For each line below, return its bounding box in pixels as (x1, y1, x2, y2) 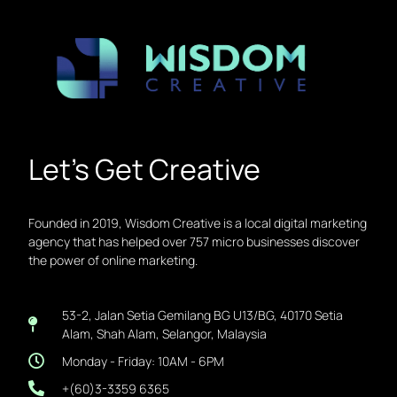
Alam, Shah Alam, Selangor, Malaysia (61, 324, 267, 342)
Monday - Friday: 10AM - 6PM (61, 352, 224, 370)
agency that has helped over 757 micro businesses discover (28, 232, 361, 250)
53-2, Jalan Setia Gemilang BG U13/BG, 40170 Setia (61, 306, 343, 323)
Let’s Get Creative (28, 149, 261, 189)
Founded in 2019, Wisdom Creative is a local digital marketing (28, 214, 368, 231)
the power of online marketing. (28, 251, 198, 269)
